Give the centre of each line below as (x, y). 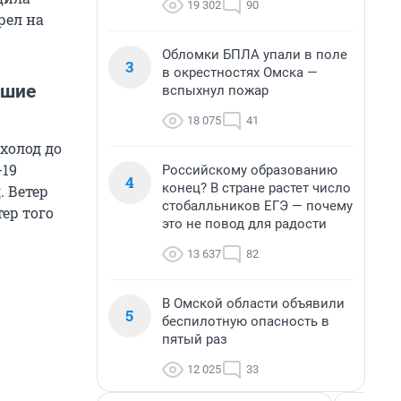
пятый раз (195, 339)
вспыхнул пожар (215, 90)
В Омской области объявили (253, 303)
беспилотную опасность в (246, 321)
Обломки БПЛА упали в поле (255, 55)
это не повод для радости (244, 224)
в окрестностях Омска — (240, 73)
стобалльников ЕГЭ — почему (257, 206)
